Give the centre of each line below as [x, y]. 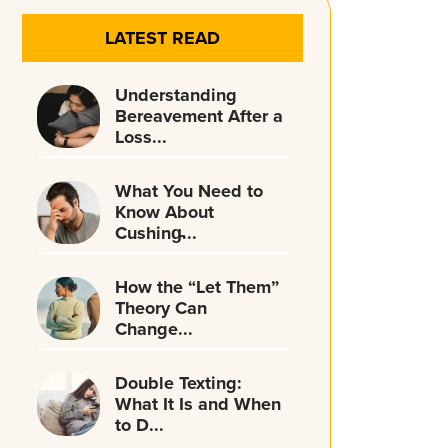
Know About [164, 212]
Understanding [175, 95]
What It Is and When [197, 404]
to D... [139, 425]
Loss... [140, 137]
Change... [153, 329]
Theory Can [160, 308]
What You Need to [188, 191]
